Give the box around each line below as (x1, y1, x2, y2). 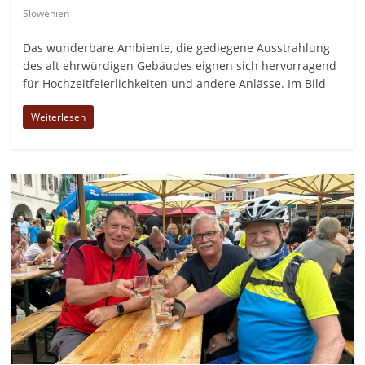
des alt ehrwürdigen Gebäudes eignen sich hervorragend (23, 57, 337, 73)
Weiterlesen (31, 109, 86, 124)
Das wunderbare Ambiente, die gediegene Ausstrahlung (23, 39, 331, 55)
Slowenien (23, 6, 70, 20)
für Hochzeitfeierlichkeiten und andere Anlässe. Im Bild (23, 75, 327, 91)
